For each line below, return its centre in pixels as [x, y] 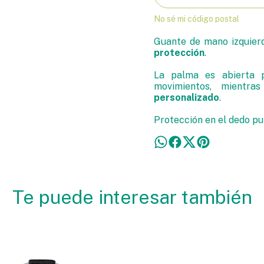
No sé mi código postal [196, 19]
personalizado [186, 98]
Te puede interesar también [132, 197]
